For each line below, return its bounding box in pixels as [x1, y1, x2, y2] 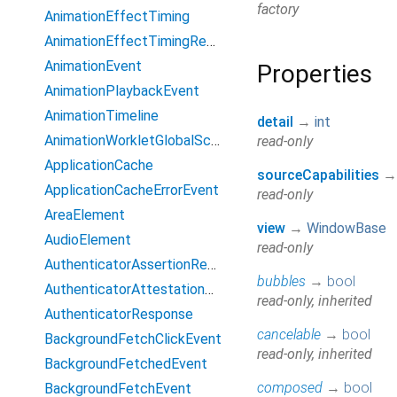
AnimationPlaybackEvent [44, 82, 199, 99]
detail [257, 113, 293, 131]
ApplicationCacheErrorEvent [44, 182, 219, 198]
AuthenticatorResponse [44, 306, 193, 323]
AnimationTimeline [44, 107, 159, 124]
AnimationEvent [44, 58, 142, 74]
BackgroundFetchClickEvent [44, 331, 222, 347]
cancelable [257, 326, 321, 344]
